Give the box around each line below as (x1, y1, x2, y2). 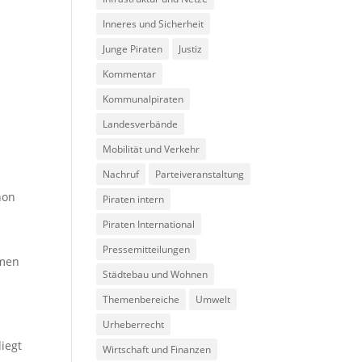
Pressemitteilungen (103, 242, 191, 257)
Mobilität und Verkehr (103, 142, 200, 157)
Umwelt (196, 293, 231, 307)
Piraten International (103, 217, 196, 232)
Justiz (179, 42, 203, 57)
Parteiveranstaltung (155, 167, 245, 182)
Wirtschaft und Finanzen (103, 343, 212, 357)
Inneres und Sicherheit (103, 17, 204, 32)
